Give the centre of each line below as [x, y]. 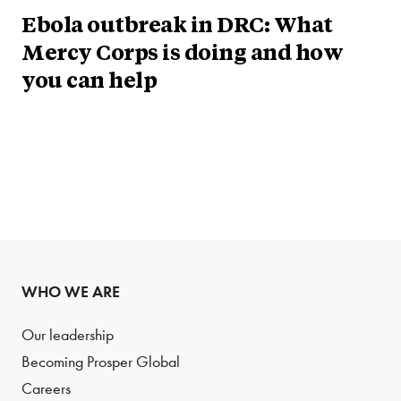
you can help [89, 82]
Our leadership [68, 335]
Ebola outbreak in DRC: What [177, 26]
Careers [46, 388]
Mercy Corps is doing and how [182, 54]
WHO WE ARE [71, 291]
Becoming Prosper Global [101, 362]
